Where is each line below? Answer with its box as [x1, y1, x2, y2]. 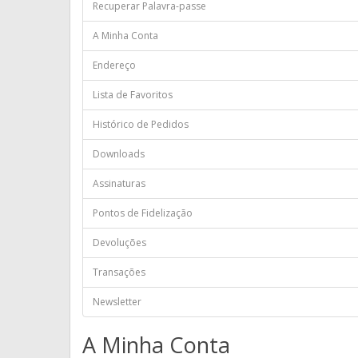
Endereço [93, 58, 136, 72]
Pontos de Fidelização [93, 206, 193, 220]
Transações [93, 265, 145, 279]
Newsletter [93, 295, 141, 308]
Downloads [93, 147, 145, 161]
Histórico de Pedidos [93, 117, 189, 131]
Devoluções [93, 236, 146, 249]
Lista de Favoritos [93, 88, 173, 101]
